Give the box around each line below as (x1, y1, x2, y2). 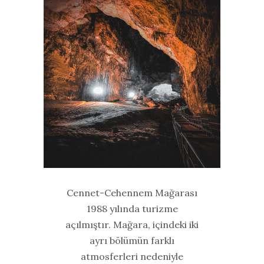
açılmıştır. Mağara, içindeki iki (65, 219, 199, 230)
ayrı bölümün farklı (90, 235, 174, 246)
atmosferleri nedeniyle (81, 250, 183, 262)
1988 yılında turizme (86, 203, 178, 214)
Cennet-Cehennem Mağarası (67, 187, 197, 199)
